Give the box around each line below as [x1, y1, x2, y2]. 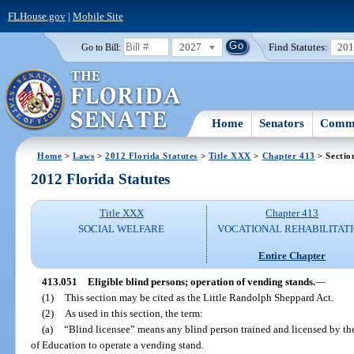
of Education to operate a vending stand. [31, 338, 205, 351]
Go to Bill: [81, 42, 121, 52]
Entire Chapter [258, 249, 326, 262]
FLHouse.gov [7, 9, 66, 22]
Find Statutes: [269, 40, 329, 53]
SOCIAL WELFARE [78, 223, 165, 235]
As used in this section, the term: [64, 307, 203, 319]
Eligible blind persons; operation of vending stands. [87, 275, 315, 288]
